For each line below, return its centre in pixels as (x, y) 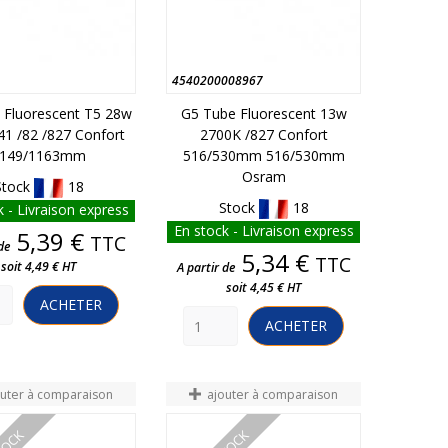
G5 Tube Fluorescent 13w (263, 113)
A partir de (205, 268)
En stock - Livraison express (263, 231)
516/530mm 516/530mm (263, 155)
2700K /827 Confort (263, 134)
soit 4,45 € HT (263, 288)
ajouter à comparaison (272, 394)
